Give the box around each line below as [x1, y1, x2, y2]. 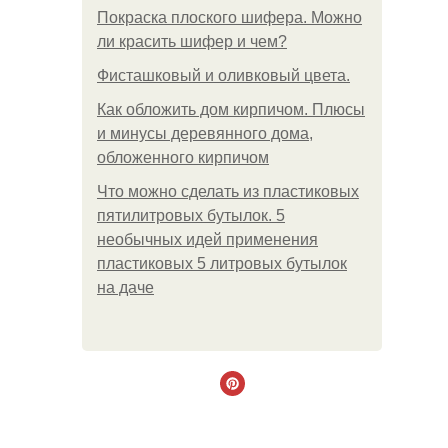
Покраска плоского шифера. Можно [97, 9, 362, 26]
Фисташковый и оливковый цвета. [97, 67, 350, 84]
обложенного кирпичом [97, 149, 269, 166]
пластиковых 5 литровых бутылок [97, 255, 347, 272]
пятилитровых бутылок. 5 [97, 207, 285, 224]
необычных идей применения [97, 231, 318, 248]
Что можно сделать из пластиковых [97, 183, 359, 200]
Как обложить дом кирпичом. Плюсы [97, 101, 365, 118]
